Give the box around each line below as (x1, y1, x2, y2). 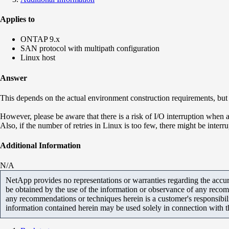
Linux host (20, 53, 55, 62)
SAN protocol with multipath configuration (20, 44, 159, 53)
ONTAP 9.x (20, 35, 60, 44)
